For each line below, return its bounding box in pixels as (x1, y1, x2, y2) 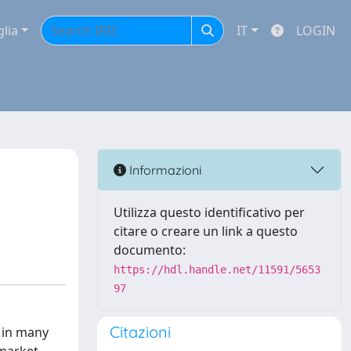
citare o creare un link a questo (114, 223, 298, 240)
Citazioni (110, 322, 171, 342)
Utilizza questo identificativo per (114, 204, 305, 221)
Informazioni (126, 161, 201, 178)
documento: (114, 241, 186, 259)
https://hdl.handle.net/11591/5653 (114, 263, 320, 276)
